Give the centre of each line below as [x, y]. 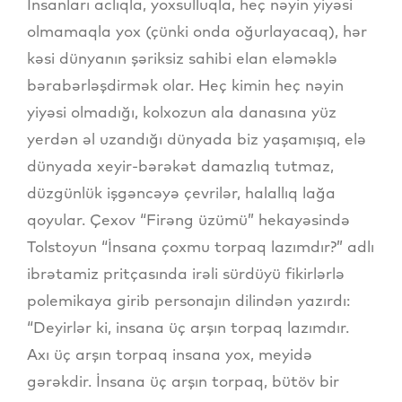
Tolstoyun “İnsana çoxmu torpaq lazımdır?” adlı [201, 246]
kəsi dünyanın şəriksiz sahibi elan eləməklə [182, 57]
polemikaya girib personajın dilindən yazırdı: [188, 300]
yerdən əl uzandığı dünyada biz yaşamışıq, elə [197, 138]
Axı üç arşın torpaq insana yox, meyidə [170, 354]
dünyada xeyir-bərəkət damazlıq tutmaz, [180, 165]
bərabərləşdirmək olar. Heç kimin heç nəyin [185, 84]
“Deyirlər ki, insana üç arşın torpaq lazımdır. [188, 327]
